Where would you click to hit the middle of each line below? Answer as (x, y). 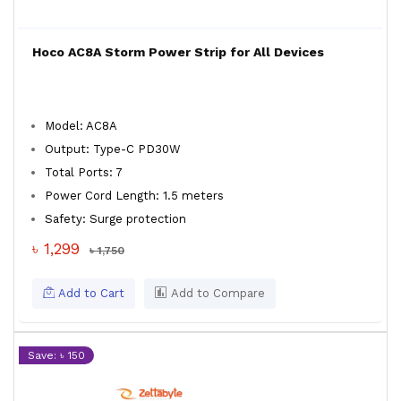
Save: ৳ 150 (56, 355)
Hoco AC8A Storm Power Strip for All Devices (178, 52)
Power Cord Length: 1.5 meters (134, 196)
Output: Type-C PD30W (113, 149)
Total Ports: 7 (84, 172)
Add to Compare (216, 293)
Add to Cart (90, 293)
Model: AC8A (81, 126)
